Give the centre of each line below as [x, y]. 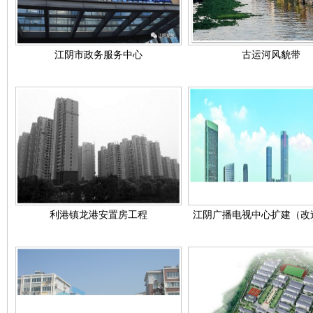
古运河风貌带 [271, 55]
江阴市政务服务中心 [99, 55]
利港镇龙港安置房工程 [99, 215]
